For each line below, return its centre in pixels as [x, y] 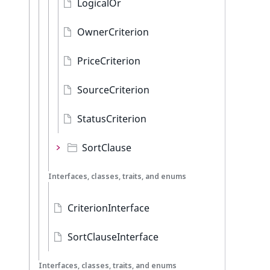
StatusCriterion [112, 119]
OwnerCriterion [113, 32]
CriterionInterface [108, 208]
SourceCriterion [113, 90]
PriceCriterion [109, 61]
